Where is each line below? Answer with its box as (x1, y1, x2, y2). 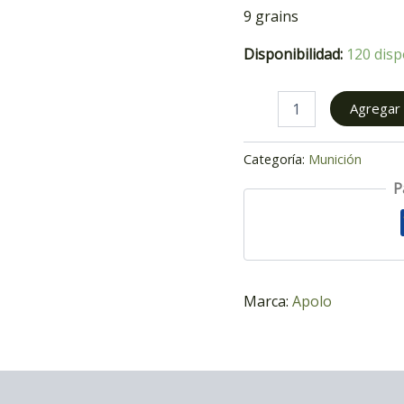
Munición (308, 150, 362, 168)
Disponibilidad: (243, 43, 343, 64)
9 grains (243, 5, 298, 26)
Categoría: (243, 150, 308, 168)
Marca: (243, 291, 289, 312)
